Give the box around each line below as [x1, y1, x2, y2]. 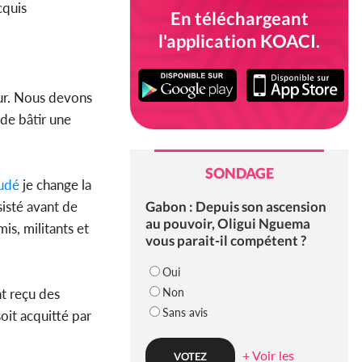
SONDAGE [204, 164, 274, 183]
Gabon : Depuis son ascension [145, 198, 326, 216]
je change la [19, 176, 91, 194]
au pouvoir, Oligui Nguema [145, 215, 310, 233]
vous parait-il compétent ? [145, 232, 306, 250]
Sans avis [162, 305, 208, 320]
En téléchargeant [170, 7, 309, 29]
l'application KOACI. [158, 30, 320, 52]
